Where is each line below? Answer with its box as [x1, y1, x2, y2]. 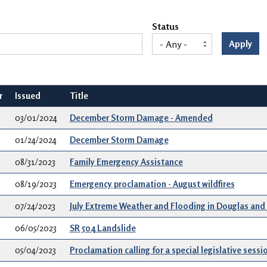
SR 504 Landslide [69, 222, 136, 233]
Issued [14, 90, 41, 101]
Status [151, 20, 179, 32]
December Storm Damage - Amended [69, 112, 213, 123]
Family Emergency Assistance [69, 156, 183, 167]
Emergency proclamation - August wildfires [69, 178, 235, 189]
